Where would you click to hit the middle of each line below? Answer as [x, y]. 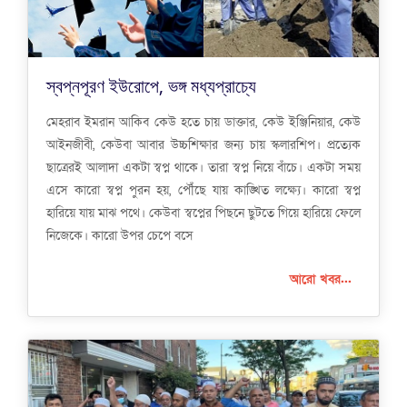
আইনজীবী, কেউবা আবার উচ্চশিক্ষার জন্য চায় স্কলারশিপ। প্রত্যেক [203, 145]
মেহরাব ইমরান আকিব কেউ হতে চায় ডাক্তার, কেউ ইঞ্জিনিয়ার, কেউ [203, 123]
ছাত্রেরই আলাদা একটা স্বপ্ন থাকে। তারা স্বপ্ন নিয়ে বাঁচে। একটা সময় [203, 168]
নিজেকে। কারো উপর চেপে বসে [120, 236]
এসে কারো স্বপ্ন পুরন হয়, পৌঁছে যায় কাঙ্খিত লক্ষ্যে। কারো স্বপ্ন [203, 191]
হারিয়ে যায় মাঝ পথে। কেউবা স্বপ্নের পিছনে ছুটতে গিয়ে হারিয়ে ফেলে [203, 213]
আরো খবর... [321, 280]
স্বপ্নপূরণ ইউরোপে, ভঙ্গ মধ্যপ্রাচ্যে [151, 86]
